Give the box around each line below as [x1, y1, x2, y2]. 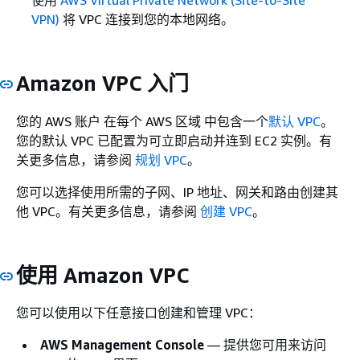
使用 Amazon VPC [16, 262, 189, 288]
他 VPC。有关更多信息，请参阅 [16, 202, 200, 219]
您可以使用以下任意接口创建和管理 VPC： [16, 305, 261, 321]
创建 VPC [200, 202, 252, 219]
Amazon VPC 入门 [16, 71, 189, 96]
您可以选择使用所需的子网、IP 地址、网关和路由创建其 [16, 183, 338, 200]
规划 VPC [135, 151, 187, 168]
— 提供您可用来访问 [204, 337, 326, 354]
